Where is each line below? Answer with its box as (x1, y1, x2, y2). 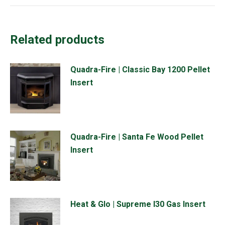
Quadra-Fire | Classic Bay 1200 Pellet (70, 64, 210, 74)
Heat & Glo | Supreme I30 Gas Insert (70, 199, 205, 209)
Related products (10, 32, 104, 47)
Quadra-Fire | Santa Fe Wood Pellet (70, 132, 203, 142)
